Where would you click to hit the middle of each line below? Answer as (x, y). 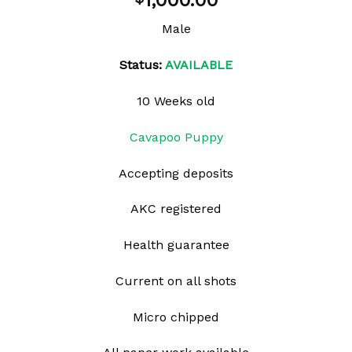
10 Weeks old (176, 101)
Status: (142, 65)
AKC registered (176, 209)
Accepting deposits (176, 173)
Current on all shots (176, 280)
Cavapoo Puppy (176, 137)
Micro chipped (176, 317)
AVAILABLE (199, 65)
